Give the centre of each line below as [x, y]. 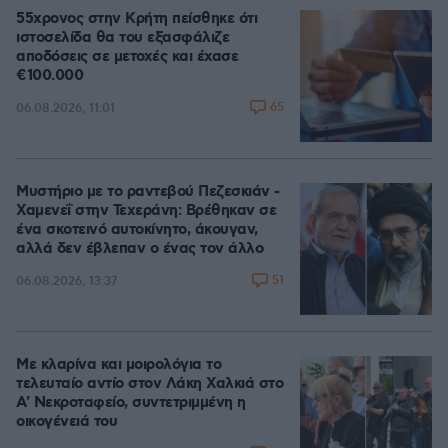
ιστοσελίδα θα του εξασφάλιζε [122, 38]
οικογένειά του [66, 422]
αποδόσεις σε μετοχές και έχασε [127, 57]
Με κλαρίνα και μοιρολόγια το [118, 365]
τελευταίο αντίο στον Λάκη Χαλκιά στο [149, 384]
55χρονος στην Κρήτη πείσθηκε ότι [136, 19]
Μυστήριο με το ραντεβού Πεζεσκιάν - [148, 192]
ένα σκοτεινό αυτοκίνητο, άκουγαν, [137, 230]
